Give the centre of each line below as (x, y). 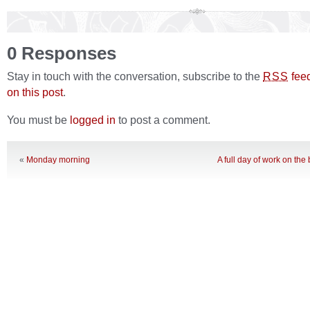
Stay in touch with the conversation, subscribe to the (135, 76)
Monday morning (58, 160)
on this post (35, 92)
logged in (93, 120)
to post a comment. (163, 120)
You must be (38, 120)
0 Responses (62, 53)
